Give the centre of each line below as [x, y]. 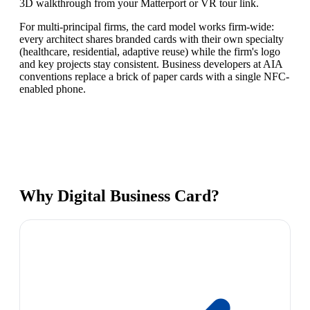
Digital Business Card [134, 196]
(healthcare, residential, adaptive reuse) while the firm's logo [150, 52]
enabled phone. [53, 89]
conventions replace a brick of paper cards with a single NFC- [154, 77]
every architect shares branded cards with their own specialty [152, 39]
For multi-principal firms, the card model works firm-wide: [147, 27]
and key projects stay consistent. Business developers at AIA [151, 64]
